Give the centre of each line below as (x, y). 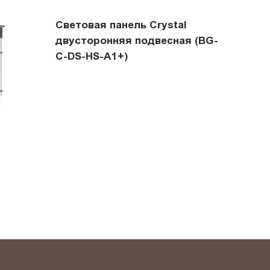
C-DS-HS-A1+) (91, 56)
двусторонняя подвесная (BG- (137, 40)
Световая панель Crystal (121, 24)
